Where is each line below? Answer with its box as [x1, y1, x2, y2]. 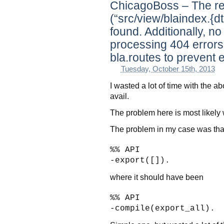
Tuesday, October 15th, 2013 [120, 65, 215, 73]
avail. [110, 91, 129, 101]
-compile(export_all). [110, 204, 215, 213]
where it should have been [110, 172, 203, 182]
